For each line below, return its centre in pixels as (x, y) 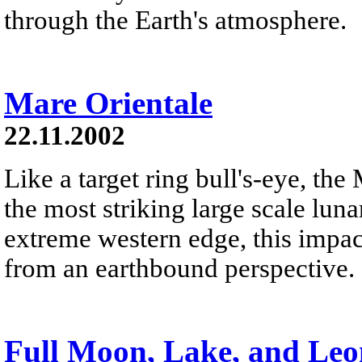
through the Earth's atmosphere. (175, 20)
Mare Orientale (108, 103)
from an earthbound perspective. (179, 268)
